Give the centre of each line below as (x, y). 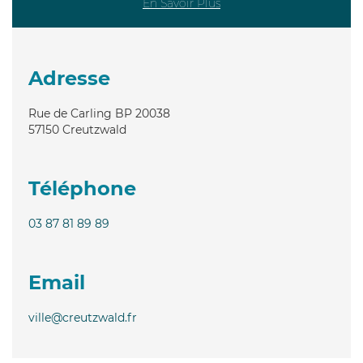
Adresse (69, 78)
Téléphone (82, 188)
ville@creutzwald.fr (83, 317)
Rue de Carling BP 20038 (99, 113)
